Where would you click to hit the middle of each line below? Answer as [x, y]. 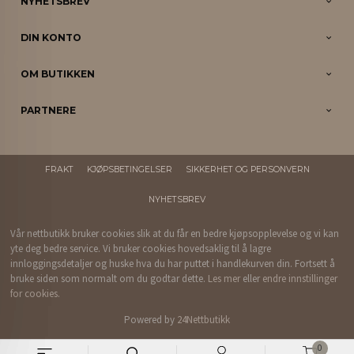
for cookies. [36, 294]
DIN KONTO [51, 37]
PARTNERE [49, 110]
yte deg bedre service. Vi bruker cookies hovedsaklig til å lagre [141, 249]
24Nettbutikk [203, 320]
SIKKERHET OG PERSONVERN [247, 170]
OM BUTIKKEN [58, 73]
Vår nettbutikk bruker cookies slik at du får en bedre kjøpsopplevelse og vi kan [175, 234]
